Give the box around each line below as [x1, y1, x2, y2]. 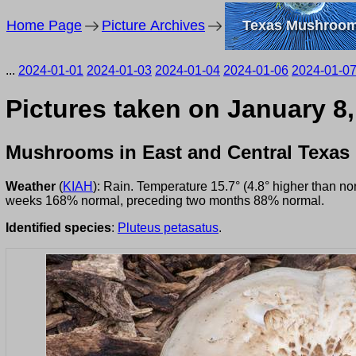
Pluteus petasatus [118, 220, 219, 234]
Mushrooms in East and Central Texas [6, 141, 350, 163]
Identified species [6, 220, 111, 234]
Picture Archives [102, 17, 205, 33]
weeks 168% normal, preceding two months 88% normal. [6, 193, 324, 207]
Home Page [6, 17, 82, 33]
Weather [6, 179, 56, 193]
